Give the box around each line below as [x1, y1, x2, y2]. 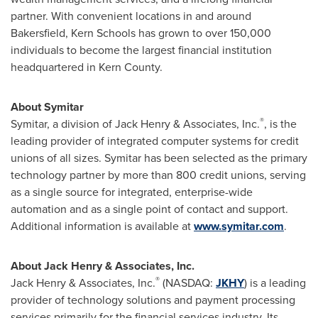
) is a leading [244, 275, 306, 291]
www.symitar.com [194, 218, 284, 234]
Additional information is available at [11, 218, 194, 234]
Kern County [99, 59, 160, 75]
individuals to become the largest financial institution [11, 42, 272, 58]
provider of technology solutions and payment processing [11, 292, 295, 308]
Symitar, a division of [11, 116, 115, 132]
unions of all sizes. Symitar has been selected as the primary [11, 150, 307, 166]
